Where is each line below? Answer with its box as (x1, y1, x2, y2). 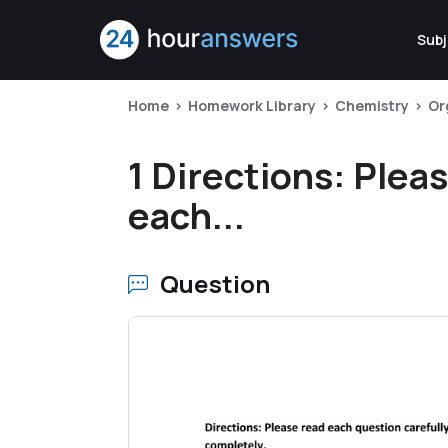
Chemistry (335, 96, 409, 115)
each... (128, 191, 245, 240)
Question (160, 267, 271, 300)
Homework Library (188, 96, 316, 115)
